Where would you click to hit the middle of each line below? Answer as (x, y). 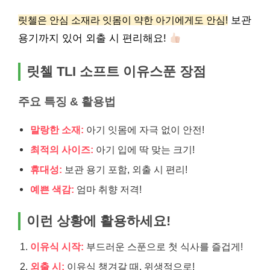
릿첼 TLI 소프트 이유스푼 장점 (116, 71)
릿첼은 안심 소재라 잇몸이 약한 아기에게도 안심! (123, 20)
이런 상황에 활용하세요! (99, 221)
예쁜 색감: (52, 189)
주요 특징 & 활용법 (67, 102)
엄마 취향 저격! (108, 189)
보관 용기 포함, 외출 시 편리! (125, 169)
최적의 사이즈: (62, 149)
